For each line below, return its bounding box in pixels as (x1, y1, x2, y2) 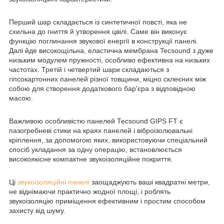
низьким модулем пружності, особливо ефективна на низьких (9, 55, 210, 64)
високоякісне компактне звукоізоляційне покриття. (9, 154, 173, 163)
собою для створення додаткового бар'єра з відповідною (9, 84, 195, 92)
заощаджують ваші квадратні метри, (89, 177, 210, 186)
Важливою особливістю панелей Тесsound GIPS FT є (9, 116, 183, 125)
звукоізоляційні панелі (17, 177, 89, 186)
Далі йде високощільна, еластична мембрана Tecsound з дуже (9, 46, 213, 54)
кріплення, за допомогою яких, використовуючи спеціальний (9, 135, 207, 144)
